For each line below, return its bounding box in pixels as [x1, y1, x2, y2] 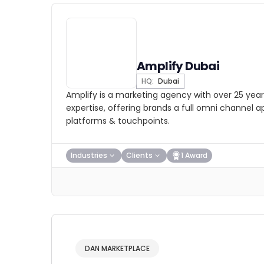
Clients [126, 150, 153, 160]
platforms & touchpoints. [66, 115, 170, 127]
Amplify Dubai [137, 58, 220, 74]
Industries [71, 150, 107, 160]
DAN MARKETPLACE [85, 243, 150, 253]
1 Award [181, 150, 207, 160]
